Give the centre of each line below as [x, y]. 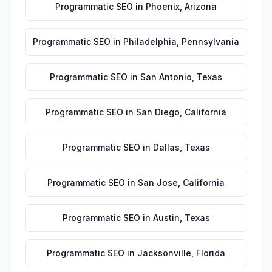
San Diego [158, 112]
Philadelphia [150, 42]
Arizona [201, 6]
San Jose [158, 182]
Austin [166, 218]
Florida [211, 253]
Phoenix [163, 6]
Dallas [166, 147]
